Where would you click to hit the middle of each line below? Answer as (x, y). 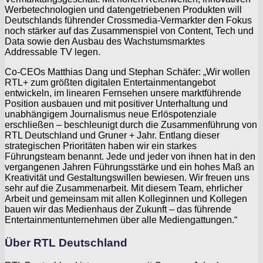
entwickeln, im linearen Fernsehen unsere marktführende (123, 93)
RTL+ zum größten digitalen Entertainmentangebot (110, 83)
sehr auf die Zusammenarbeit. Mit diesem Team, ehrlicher (124, 188)
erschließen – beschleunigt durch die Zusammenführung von (131, 125)
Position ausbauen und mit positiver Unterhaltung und (116, 104)
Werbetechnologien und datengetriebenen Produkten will (123, 10)
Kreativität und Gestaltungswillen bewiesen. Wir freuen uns (127, 178)
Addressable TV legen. (53, 52)
